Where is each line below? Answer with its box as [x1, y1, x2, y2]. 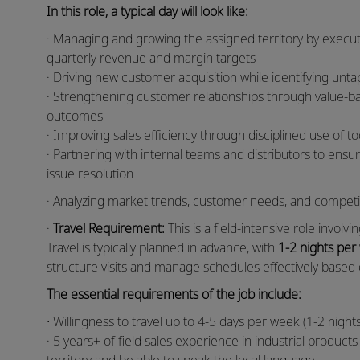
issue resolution [47, 165, 133, 183]
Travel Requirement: [53, 219, 165, 238]
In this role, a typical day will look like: [47, 2, 248, 21]
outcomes [47, 107, 103, 125]
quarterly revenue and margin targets [47, 49, 256, 67]
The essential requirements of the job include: [47, 285, 301, 304]
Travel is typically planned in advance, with [47, 239, 278, 257]
